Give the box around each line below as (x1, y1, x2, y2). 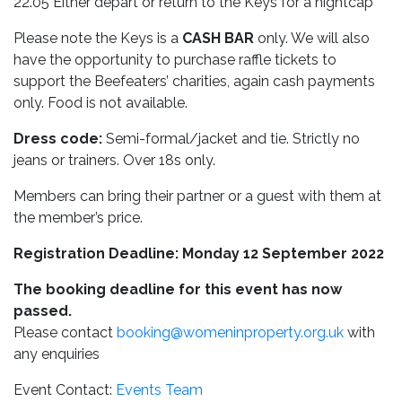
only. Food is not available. (13, 94, 188, 112)
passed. (13, 302, 72, 320)
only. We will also (254, 30, 370, 48)
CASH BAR (182, 30, 254, 48)
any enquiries (13, 345, 100, 363)
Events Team (116, 381, 203, 399)
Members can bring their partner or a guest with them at (13, 188, 381, 205)
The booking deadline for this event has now (13, 281, 342, 299)
